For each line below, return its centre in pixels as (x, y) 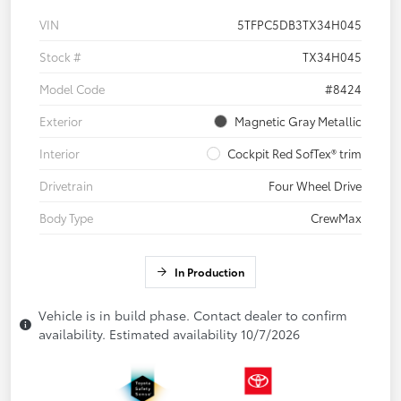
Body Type (66, 218)
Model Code (72, 89)
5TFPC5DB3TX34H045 (299, 25)
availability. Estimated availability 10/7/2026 (169, 334)
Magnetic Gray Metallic (298, 121)
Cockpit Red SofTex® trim (294, 154)
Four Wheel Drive (315, 186)
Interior (60, 154)
